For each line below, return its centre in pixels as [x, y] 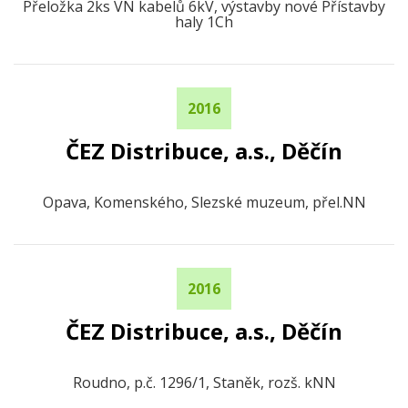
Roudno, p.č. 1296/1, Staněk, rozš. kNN [204, 382]
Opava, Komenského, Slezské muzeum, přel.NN [204, 202]
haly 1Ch [204, 22]
